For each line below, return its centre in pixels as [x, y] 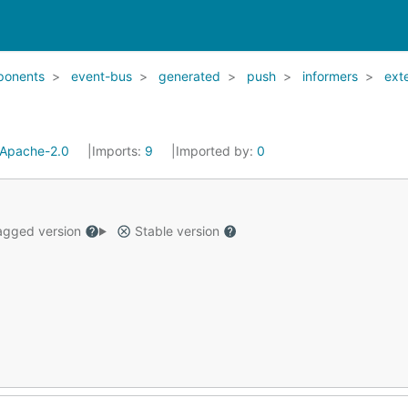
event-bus [102, 76]
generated [189, 76]
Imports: [118, 151]
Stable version [177, 231]
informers [330, 76]
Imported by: [216, 151]
